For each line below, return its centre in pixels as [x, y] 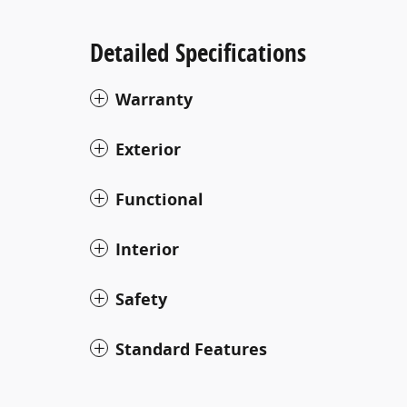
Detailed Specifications [198, 52]
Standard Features [191, 349]
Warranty [154, 99]
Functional [159, 199]
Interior [147, 249]
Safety [141, 299]
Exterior [148, 149]
